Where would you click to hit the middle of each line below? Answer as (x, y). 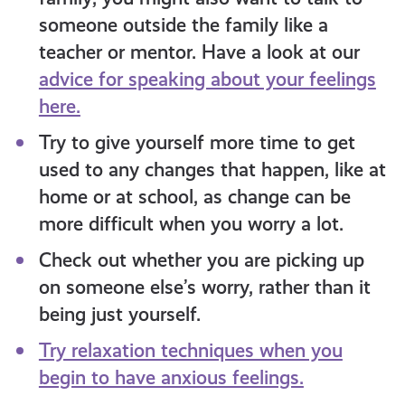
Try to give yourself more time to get (197, 143)
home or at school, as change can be (194, 197)
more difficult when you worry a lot (188, 224)
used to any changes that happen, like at (212, 170)
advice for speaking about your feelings (207, 80)
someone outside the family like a (183, 25)
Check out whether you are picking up (201, 260)
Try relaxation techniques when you (190, 351)
